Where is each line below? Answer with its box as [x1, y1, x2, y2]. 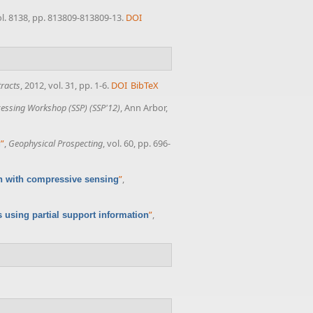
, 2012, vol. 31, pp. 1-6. [20, 79, 109, 92]
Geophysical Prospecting [8, 137, 103, 150]
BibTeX [131, 79, 159, 92]
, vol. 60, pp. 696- [103, 137, 170, 150]
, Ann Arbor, [120, 101, 168, 115]
